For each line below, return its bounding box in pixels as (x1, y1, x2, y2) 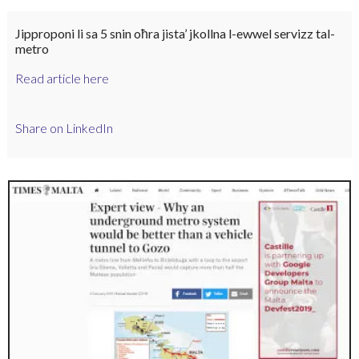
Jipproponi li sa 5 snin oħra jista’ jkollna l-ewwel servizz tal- (14, 25, 335, 41)
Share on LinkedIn (14, 120, 113, 136)
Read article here (14, 70, 109, 86)
